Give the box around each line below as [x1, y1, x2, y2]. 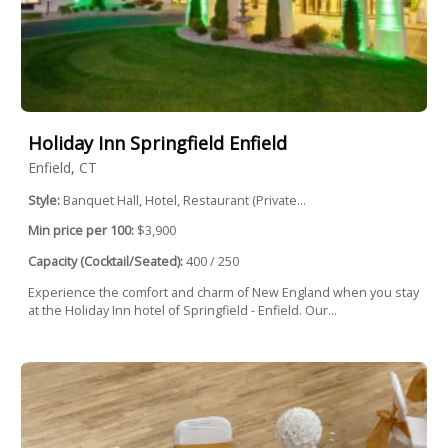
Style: [28, 191, 63, 209]
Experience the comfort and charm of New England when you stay [28, 283, 419, 301]
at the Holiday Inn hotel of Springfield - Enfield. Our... [28, 301, 337, 319]
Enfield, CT [28, 157, 97, 177]
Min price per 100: [28, 222, 134, 240]
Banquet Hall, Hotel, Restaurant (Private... [63, 191, 306, 209]
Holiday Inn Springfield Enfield [28, 131, 287, 156]
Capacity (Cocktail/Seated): [28, 253, 183, 271]
